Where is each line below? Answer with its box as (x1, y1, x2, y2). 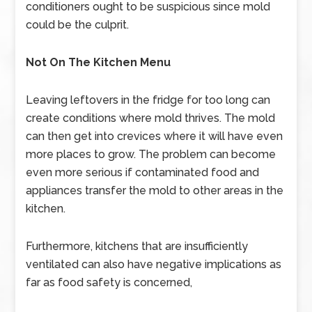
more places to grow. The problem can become (26, 148, 276, 161)
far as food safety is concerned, (26, 276, 193, 289)
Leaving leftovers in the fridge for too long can (26, 93, 271, 107)
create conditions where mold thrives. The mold (26, 111, 276, 125)
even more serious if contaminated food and (26, 166, 260, 179)
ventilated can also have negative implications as (26, 258, 282, 271)
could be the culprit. (26, 18, 130, 31)
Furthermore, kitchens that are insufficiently (26, 240, 249, 253)
